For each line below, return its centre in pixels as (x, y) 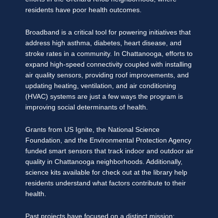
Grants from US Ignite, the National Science (92, 130)
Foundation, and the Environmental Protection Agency (108, 141)
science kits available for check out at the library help (106, 173)
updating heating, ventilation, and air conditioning (101, 86)
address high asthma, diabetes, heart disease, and (103, 43)
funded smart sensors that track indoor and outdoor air (109, 151)
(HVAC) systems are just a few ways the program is (104, 97)
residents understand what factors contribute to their (106, 183)
